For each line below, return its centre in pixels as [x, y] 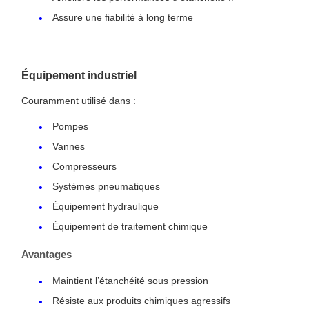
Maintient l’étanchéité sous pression [130, 280]
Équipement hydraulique [106, 206]
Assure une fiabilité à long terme [123, 17]
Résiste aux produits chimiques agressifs [141, 300]
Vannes [69, 146]
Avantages [47, 254]
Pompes [70, 126]
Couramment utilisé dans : [79, 100]
